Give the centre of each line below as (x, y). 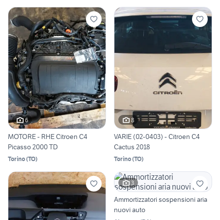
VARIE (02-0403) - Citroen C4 (157, 137)
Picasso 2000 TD (33, 147)
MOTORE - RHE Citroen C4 (48, 137)
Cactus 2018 (132, 147)
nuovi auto (130, 210)
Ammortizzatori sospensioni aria (161, 200)
